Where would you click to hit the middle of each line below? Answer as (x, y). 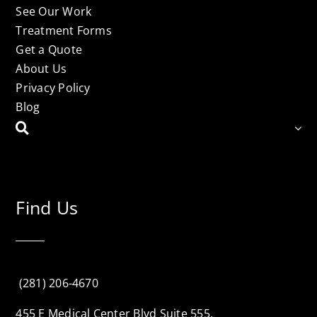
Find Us (47, 207)
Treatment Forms (64, 30)
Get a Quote (49, 49)
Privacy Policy (53, 87)
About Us (41, 68)
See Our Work (54, 11)
